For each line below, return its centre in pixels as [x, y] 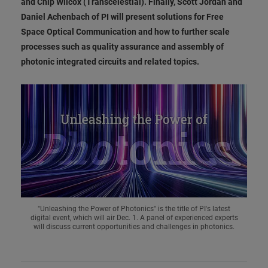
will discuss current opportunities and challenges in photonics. [134, 227]
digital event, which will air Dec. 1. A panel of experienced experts [134, 218]
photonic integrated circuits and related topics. [110, 62]
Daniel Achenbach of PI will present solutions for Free [122, 17]
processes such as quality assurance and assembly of [122, 47]
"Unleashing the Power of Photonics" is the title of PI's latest [134, 209]
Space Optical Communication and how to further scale [125, 32]
